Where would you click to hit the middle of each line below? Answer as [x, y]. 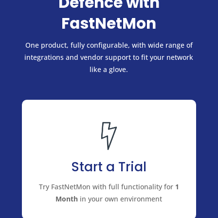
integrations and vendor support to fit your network [109, 57]
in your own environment [120, 199]
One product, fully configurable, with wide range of [109, 45]
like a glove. [109, 69]
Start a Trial [109, 167]
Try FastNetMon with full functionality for [107, 187]
